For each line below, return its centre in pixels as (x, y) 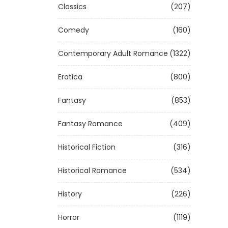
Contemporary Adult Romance (113, 53)
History (70, 194)
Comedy (74, 30)
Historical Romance (92, 170)
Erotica (70, 77)
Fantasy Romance (90, 124)
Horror (69, 217)
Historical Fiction (87, 147)
